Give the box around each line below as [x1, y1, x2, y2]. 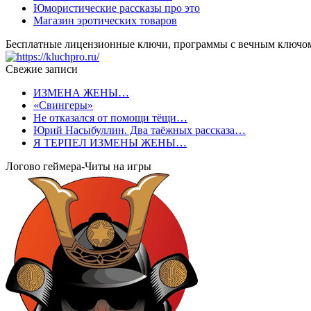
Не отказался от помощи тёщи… [33, 111, 187, 124]
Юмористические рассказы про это [33, 1, 200, 14]
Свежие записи [6, 62, 78, 75]
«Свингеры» [33, 99, 93, 111]
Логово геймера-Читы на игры [6, 160, 151, 172]
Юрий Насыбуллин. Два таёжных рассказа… [33, 124, 246, 136]
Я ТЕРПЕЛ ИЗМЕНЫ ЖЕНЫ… [33, 136, 187, 149]
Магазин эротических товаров [33, 14, 177, 26]
